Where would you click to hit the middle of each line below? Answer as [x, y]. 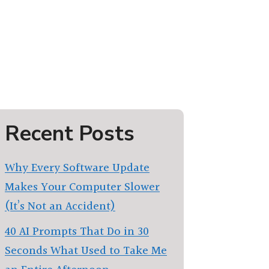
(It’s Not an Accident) [60, 207]
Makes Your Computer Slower [82, 187]
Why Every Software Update [77, 168]
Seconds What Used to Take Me [86, 251]
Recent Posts [70, 134]
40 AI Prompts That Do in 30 [77, 231]
